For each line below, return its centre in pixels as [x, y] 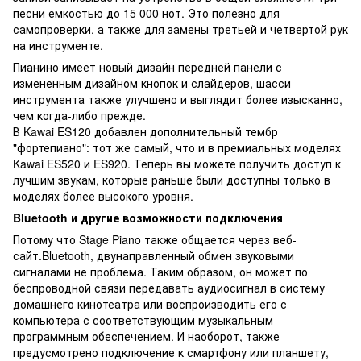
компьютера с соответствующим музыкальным [143, 320]
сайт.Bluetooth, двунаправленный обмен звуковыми [154, 255]
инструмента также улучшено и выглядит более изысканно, [178, 99]
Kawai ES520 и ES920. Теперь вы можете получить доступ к [177, 163]
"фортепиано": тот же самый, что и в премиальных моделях [177, 147]
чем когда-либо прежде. [81, 115]
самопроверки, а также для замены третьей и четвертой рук [180, 29]
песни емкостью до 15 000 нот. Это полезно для [146, 12]
